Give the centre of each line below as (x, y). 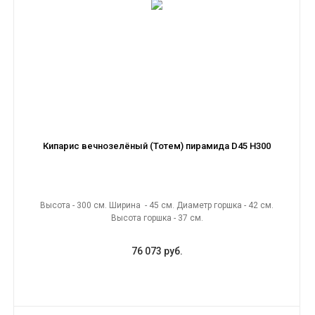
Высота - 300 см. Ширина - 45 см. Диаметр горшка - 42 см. (157, 205)
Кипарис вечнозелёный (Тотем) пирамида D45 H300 (157, 146)
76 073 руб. (157, 251)
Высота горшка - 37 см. (157, 218)
